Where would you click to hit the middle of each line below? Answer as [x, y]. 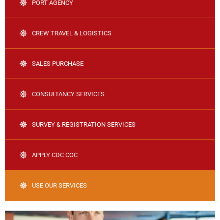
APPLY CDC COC [55, 155]
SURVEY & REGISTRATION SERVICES [84, 125]
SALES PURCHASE [58, 64]
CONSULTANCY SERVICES [68, 94]
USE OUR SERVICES [59, 186]
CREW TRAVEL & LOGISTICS [72, 33]
